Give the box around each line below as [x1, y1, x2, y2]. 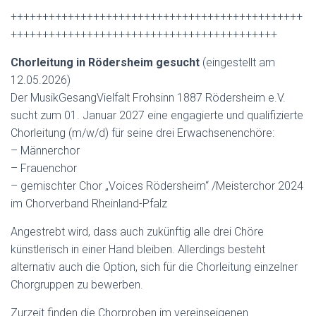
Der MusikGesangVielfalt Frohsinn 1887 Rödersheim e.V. [11, 91, 286, 104]
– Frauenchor [11, 162, 77, 175]
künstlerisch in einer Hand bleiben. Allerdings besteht [11, 243, 265, 256]
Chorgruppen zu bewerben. [11, 278, 143, 291]
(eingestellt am [202, 56, 275, 69]
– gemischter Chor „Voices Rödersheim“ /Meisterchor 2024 [11, 179, 303, 193]
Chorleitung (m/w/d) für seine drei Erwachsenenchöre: [11, 126, 274, 140]
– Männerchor [11, 144, 80, 157]
